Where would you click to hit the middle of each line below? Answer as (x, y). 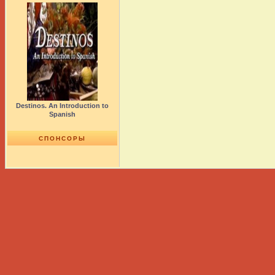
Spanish (62, 114)
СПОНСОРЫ (62, 138)
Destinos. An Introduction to (62, 106)
